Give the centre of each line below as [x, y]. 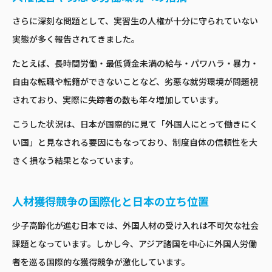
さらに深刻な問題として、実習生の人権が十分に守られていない [135, 22]
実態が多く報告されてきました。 [76, 40]
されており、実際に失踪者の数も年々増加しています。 [118, 100]
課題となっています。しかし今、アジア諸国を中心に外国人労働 [134, 244]
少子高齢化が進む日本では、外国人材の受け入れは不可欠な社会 [135, 226]
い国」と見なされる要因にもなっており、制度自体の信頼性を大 [135, 143]
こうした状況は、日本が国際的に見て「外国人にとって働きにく [135, 125]
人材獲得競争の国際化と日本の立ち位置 [110, 202]
